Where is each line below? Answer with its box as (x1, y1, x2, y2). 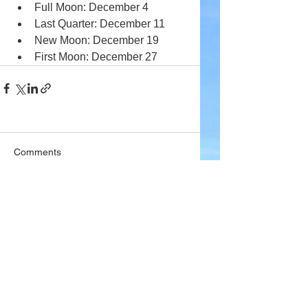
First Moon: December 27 (34, 50, 157, 63)
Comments (14, 146, 61, 157)
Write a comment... (25, 199, 108, 211)
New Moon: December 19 (34, 34, 159, 46)
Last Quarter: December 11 (34, 17, 165, 30)
